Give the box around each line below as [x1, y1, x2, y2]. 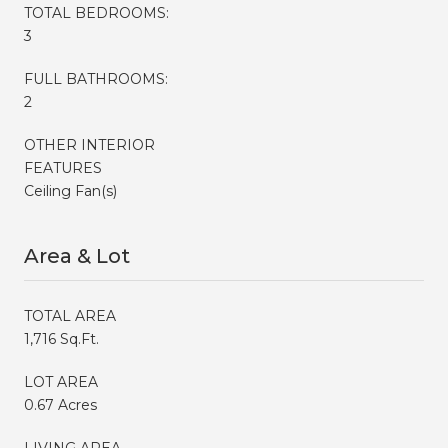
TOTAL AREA [24, 306, 116, 325]
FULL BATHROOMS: [24, 69, 168, 88]
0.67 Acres [24, 395, 97, 414]
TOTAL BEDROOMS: [24, 3, 169, 22]
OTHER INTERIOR [24, 135, 155, 154]
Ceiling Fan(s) [24, 181, 117, 200]
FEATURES [24, 158, 102, 177]
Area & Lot [24, 243, 130, 268]
